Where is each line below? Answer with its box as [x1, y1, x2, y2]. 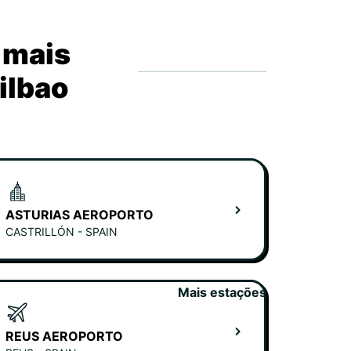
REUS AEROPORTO [5, 328, 123, 344]
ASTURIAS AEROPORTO [5, 207, 154, 223]
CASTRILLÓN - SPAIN [5, 225, 118, 238]
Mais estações [178, 284, 266, 300]
